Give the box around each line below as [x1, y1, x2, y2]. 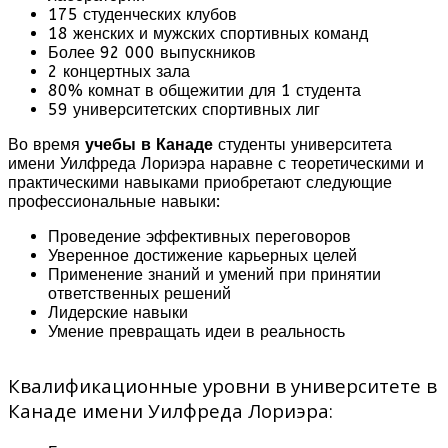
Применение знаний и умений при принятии [48, 264, 381, 284]
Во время [8, 134, 85, 154]
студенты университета [213, 134, 392, 154]
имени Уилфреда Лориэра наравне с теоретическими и [8, 153, 424, 173]
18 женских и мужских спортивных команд [48, 23, 368, 43]
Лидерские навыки [48, 302, 188, 322]
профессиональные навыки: [8, 191, 220, 211]
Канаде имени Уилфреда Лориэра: [8, 397, 333, 423]
